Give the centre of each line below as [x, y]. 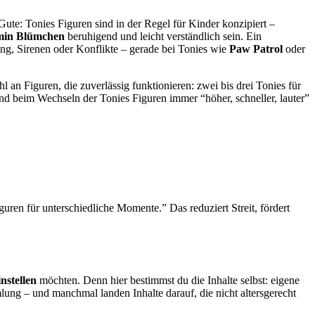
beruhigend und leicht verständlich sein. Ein [163, 37]
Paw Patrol [256, 49]
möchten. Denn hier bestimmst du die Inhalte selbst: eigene [168, 280]
